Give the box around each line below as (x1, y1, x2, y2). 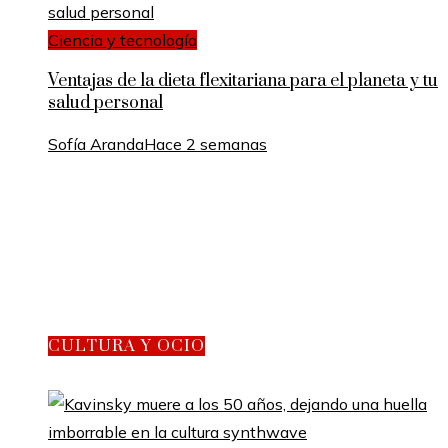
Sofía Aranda (48, 133, 144, 154)
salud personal (48, 91, 163, 114)
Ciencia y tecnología (48, 29, 197, 50)
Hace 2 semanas (144, 133, 267, 154)
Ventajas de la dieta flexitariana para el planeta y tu (48, 69, 438, 92)
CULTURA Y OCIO (48, 335, 205, 356)
